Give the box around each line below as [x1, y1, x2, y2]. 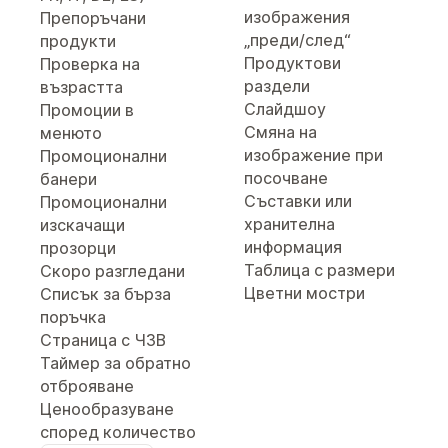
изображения [244, 7, 350, 27]
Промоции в [40, 100, 134, 120]
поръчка [40, 307, 106, 327]
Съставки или [244, 191, 352, 211]
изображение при [244, 145, 383, 165]
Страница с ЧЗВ [40, 330, 166, 350]
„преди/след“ [244, 30, 351, 50]
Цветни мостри [244, 283, 365, 303]
